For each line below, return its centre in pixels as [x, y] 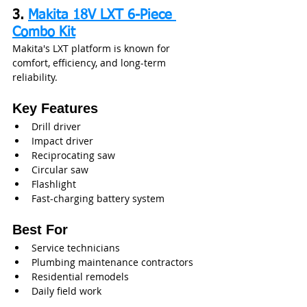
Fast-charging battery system [98, 199]
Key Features [55, 109]
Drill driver [56, 127]
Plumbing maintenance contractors [112, 262]
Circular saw [60, 170]
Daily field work [66, 291]
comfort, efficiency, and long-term [90, 63]
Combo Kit [44, 33]
